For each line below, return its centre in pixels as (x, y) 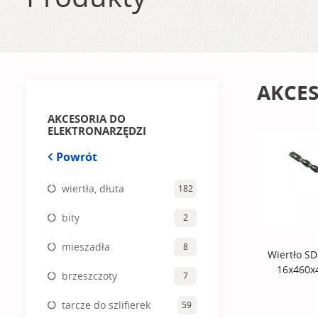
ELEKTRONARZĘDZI (97, 131)
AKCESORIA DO (87, 119)
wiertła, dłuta (93, 188)
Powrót (77, 157)
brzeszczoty (89, 275)
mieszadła (86, 246)
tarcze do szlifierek (106, 305)
